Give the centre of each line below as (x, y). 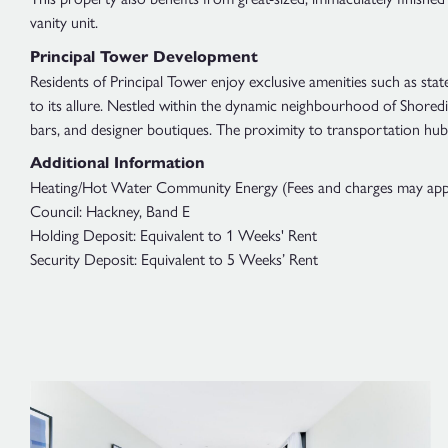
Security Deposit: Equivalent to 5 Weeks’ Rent (174, 259)
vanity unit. (64, 21)
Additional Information (117, 163)
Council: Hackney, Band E (110, 211)
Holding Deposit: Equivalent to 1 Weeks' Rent (173, 235)
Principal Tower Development (144, 56)
